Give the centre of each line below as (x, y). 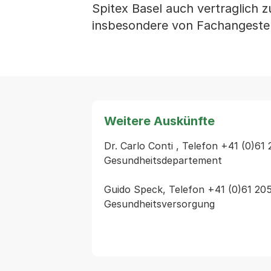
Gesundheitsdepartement (163, 160)
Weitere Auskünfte (159, 121)
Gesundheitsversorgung (159, 204)
